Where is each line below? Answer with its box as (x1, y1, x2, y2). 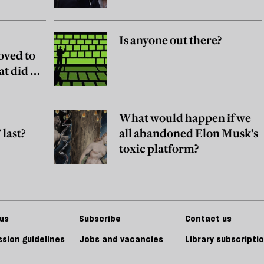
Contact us (185, 213, 232, 225)
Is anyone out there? (119, 33, 222, 48)
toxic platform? (119, 141, 199, 156)
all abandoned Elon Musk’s (119, 126, 259, 141)
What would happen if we (119, 111, 252, 126)
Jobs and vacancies (79, 234, 163, 245)
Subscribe (79, 213, 121, 225)
